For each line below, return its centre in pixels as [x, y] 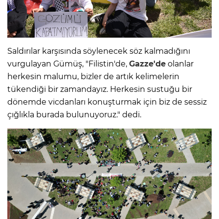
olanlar [180, 64]
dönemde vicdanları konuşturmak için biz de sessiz [107, 102]
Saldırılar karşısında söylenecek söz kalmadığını [99, 51]
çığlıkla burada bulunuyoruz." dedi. [74, 115]
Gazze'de [147, 64]
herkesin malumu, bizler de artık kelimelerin [93, 77]
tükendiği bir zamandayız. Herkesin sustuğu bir [100, 89]
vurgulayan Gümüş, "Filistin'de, [68, 64]
